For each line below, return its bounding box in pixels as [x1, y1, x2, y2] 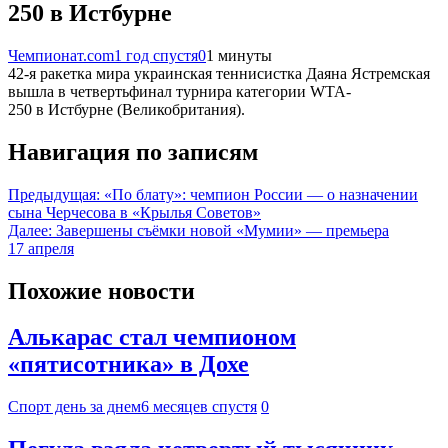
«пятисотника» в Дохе [8, 351, 249, 378]
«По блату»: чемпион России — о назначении [104, 185, 418, 203]
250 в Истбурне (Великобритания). [8, 100, 245, 118]
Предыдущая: [8, 185, 100, 203]
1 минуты [206, 46, 272, 64]
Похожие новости [8, 277, 195, 304]
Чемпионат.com [8, 46, 114, 64]
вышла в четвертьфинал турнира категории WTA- [8, 82, 351, 100]
